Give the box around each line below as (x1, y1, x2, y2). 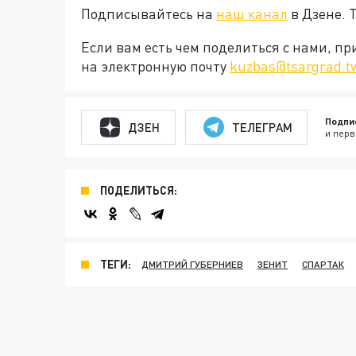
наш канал (216, 5, 288, 22)
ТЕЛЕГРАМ (231, 119, 292, 134)
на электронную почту (81, 57, 230, 75)
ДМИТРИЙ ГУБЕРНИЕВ (141, 258, 243, 270)
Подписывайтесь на (81, 5, 216, 22)
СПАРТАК (302, 258, 344, 270)
